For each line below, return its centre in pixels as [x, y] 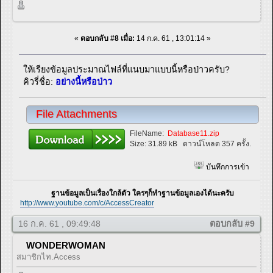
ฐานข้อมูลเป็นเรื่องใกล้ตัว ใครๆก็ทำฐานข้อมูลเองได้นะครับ [119, 193]
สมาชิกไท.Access [48, 257]
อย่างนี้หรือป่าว [84, 82]
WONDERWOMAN [66, 245]
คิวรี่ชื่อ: [40, 82]
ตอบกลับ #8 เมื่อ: [108, 39]
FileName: [148, 134]
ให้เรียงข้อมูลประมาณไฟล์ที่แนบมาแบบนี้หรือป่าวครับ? [127, 70]
